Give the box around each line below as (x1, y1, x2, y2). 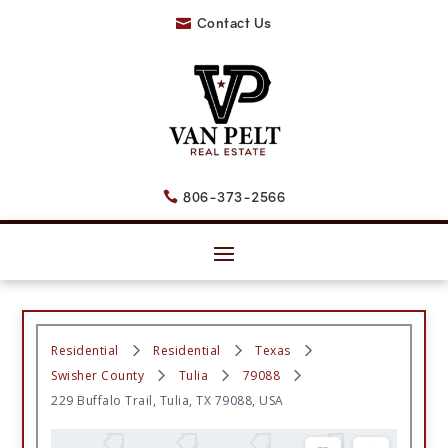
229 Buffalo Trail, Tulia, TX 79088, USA (51, 391, 284, 409)
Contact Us (196, 15, 272, 31)
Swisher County (51, 366, 145, 384)
